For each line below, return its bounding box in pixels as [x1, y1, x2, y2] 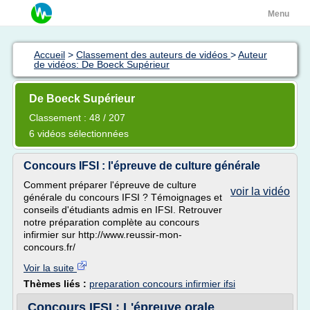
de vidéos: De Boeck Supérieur [34, 59, 170, 70]
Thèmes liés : [24, 278, 89, 289]
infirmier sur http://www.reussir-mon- [24, 229, 182, 240]
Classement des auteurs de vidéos [76, 49, 230, 60]
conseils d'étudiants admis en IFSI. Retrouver [24, 204, 222, 215]
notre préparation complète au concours [24, 217, 199, 228]
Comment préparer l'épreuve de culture [24, 179, 197, 190]
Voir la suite [24, 262, 77, 273]
